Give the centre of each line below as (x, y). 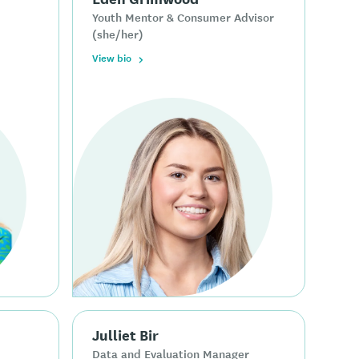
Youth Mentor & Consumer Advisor (184, 17)
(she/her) (118, 34)
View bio (112, 58)
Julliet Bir (126, 335)
